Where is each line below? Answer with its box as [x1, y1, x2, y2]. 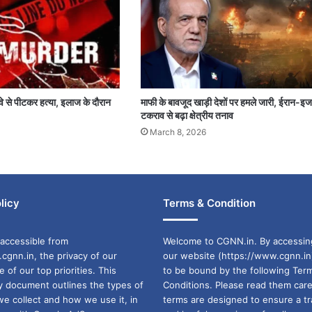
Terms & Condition [162, 196, 256, 210]
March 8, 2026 [149, 126, 206, 137]
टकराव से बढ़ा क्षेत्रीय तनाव [140, 109, 233, 121]
